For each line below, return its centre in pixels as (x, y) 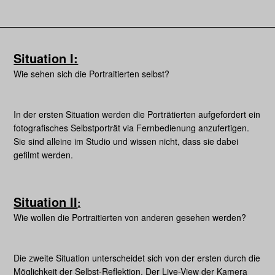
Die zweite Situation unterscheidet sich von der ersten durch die (137, 258)
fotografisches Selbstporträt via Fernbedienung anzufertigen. (132, 127)
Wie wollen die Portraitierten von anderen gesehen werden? (130, 218)
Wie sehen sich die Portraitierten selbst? (92, 73)
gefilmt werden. (44, 154)
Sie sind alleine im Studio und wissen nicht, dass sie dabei (126, 141)
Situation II (46, 202)
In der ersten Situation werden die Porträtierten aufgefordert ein (137, 114)
